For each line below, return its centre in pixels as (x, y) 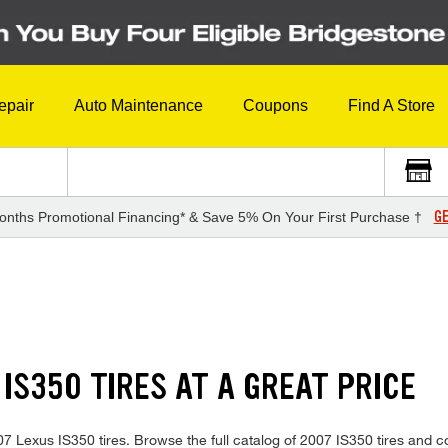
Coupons (275, 106)
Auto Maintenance (138, 106)
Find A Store (391, 106)
